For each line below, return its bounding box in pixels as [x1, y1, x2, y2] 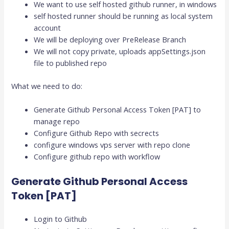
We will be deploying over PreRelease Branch [34, 34, 187, 44]
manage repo [34, 116, 80, 127]
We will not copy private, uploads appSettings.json [34, 45, 206, 56]
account [34, 22, 61, 33]
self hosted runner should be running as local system [34, 10, 213, 21]
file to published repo [34, 57, 107, 68]
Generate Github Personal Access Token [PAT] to [34, 104, 201, 115]
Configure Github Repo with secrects [34, 128, 159, 139]
